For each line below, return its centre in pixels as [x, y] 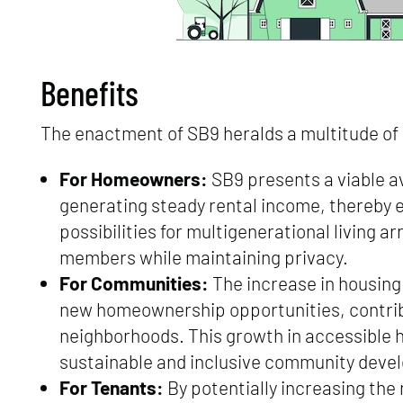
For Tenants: [111, 388]
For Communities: [134, 283]
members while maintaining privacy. [203, 257]
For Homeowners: [133, 179]
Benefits [89, 93]
